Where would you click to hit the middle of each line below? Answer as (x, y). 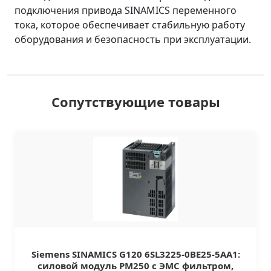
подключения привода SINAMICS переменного (126, 10)
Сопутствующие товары (135, 102)
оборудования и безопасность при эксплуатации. (133, 39)
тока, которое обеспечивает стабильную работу (130, 25)
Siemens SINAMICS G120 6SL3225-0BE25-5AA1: (135, 254)
